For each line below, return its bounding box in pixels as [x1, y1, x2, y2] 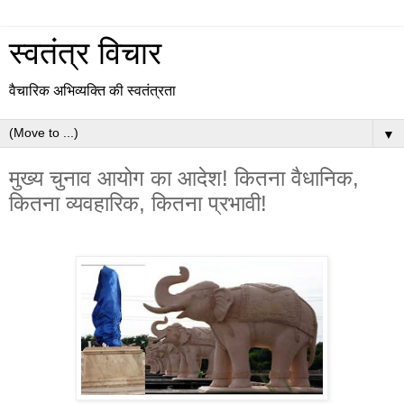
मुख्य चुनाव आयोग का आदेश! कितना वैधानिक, [9, 166, 359, 190]
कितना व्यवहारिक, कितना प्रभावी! [9, 191, 267, 216]
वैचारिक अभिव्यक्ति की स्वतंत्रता [9, 83, 176, 98]
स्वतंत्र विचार [9, 36, 161, 70]
